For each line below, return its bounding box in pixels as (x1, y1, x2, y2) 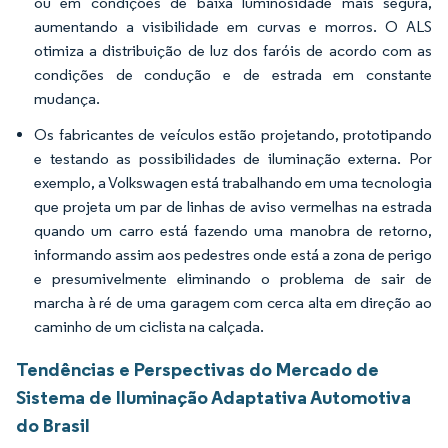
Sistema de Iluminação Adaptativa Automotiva (16, 385, 411, 409)
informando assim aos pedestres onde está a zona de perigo (34, 245, 432, 264)
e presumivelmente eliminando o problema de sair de (34, 269, 432, 288)
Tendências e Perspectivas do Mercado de (16, 357, 379, 381)
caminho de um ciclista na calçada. (34, 317, 264, 336)
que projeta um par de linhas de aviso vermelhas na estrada (34, 197, 432, 216)
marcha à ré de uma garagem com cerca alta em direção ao (34, 293, 432, 312)
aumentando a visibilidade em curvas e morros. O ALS (34, 17, 432, 36)
